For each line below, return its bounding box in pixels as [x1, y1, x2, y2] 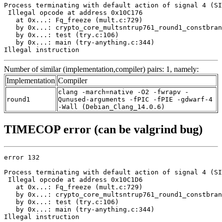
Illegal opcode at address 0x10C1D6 [4, 176, 143, 184]
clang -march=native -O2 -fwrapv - [58, 88, 189, 96]
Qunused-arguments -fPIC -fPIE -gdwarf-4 [58, 96, 213, 104]
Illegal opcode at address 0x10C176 [4, 9, 143, 17]
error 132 [4, 154, 40, 162]
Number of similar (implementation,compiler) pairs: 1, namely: [4, 65, 199, 74]
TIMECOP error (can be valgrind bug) [4, 123, 203, 136]
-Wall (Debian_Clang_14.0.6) [58, 103, 165, 111]
